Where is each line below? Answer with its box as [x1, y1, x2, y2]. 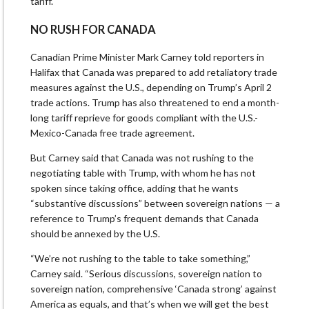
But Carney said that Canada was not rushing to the [30, 152, 254, 164]
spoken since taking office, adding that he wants [30, 182, 239, 195]
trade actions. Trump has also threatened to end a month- [30, 97, 279, 109]
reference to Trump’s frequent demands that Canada [30, 212, 259, 225]
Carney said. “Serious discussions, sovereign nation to [30, 268, 262, 280]
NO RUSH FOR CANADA [30, 22, 156, 36]
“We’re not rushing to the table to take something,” [30, 252, 250, 265]
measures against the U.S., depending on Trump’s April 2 [30, 81, 272, 94]
